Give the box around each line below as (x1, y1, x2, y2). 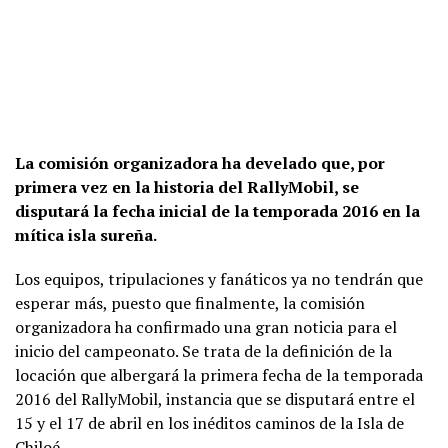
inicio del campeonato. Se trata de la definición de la (15, 339, 392, 362)
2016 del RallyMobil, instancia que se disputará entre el (15, 387, 415, 410)
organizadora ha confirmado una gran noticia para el (15, 315, 397, 338)
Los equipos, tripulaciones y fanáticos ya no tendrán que (15, 267, 423, 290)
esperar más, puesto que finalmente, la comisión (15, 291, 365, 314)
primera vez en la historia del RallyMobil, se (15, 175, 359, 198)
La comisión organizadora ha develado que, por (15, 151, 385, 174)
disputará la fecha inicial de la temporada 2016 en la (15, 199, 420, 222)
